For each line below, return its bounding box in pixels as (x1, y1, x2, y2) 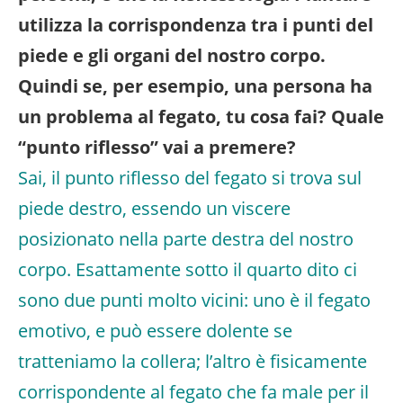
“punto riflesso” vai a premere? (18, 135, 296, 159)
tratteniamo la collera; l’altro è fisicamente (18, 349, 367, 373)
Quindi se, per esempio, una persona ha (18, 74, 372, 98)
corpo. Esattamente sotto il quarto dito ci (18, 257, 357, 282)
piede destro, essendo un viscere (18, 196, 291, 220)
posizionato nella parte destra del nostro (18, 227, 354, 251)
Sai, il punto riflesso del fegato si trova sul (18, 166, 362, 190)
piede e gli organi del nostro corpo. (18, 43, 326, 67)
